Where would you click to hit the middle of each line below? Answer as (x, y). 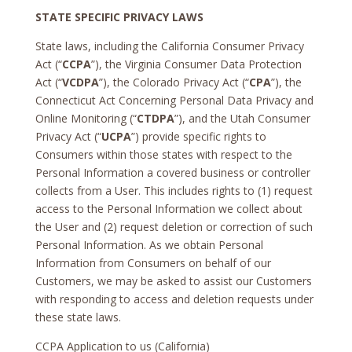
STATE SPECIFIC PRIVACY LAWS (119, 16)
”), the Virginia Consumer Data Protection (196, 64)
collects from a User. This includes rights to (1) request (174, 190)
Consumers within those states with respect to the (163, 154)
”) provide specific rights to (198, 136)
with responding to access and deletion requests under (174, 299)
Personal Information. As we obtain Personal (149, 244)
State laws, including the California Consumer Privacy (169, 46)
